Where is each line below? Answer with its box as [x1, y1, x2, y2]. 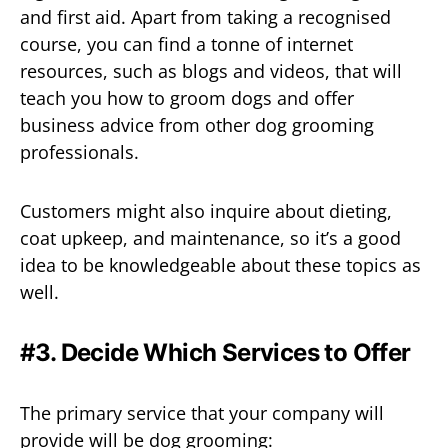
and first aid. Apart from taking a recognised [20, 4, 391, 29]
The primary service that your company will [20, 400, 384, 425]
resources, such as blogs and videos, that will [20, 58, 402, 83]
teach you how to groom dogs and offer [20, 85, 354, 110]
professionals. [20, 139, 139, 164]
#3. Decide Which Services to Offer [20, 337, 411, 367]
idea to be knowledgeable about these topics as [20, 252, 421, 277]
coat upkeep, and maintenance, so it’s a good [20, 225, 401, 250]
